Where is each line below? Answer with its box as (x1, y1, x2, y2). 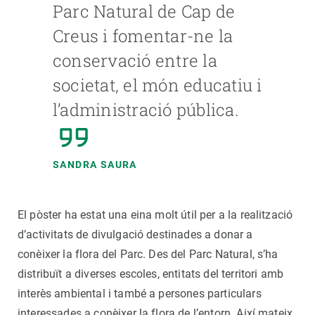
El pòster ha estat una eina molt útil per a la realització (18, 208, 293, 222)
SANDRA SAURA (53, 159, 137, 171)
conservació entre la (53, 49, 217, 72)
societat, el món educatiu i (53, 74, 262, 97)
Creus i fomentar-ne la (53, 25, 233, 48)
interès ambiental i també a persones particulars (18, 287, 262, 301)
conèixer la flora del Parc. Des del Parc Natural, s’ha (18, 247, 278, 262)
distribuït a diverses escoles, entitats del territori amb (18, 267, 284, 281)
